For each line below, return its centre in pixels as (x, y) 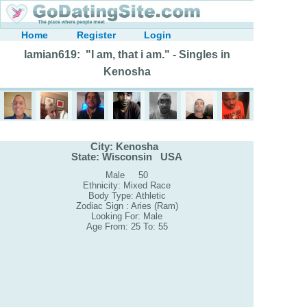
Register (96, 35)
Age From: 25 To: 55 (127, 227)
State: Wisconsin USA (127, 156)
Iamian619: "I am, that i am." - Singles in (127, 54)
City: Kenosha (127, 146)
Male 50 (127, 175)
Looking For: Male (127, 217)
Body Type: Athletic (127, 196)
